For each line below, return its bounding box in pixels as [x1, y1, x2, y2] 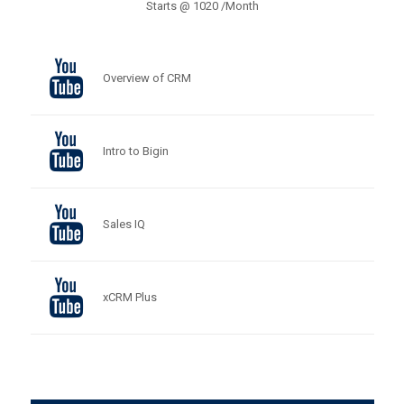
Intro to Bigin [102, 144, 169, 158]
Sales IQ [102, 217, 145, 231]
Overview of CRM [102, 71, 191, 85]
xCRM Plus [102, 290, 157, 304]
